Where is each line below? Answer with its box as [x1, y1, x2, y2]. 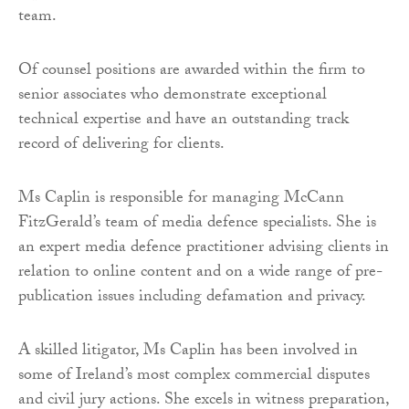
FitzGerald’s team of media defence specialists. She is [18, 209, 376, 238]
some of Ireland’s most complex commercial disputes [18, 362, 370, 391]
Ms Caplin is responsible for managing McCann [18, 184, 344, 214]
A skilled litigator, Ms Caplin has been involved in [18, 337, 358, 366]
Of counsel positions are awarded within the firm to [18, 57, 365, 86]
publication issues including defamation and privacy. [18, 283, 366, 312]
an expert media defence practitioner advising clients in [18, 234, 389, 263]
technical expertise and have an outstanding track [18, 106, 349, 135]
